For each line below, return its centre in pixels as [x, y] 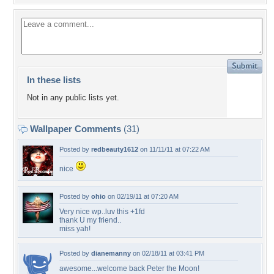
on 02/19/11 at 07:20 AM [142, 196]
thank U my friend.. [90, 220]
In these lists [54, 80]
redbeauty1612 [115, 149]
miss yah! [75, 229]
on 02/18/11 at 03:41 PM [168, 253]
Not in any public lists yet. [73, 98]
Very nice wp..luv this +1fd [102, 212]
